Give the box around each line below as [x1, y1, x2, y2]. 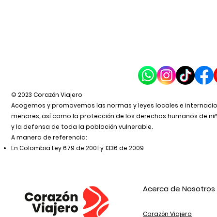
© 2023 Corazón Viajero [11, 91, 82, 99]
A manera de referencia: [11, 133, 87, 141]
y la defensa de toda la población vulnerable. [11, 123, 153, 131]
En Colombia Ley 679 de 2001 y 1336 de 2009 [11, 144, 144, 152]
